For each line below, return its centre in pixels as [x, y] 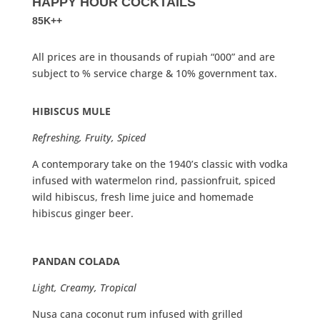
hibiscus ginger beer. [82, 214]
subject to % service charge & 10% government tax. [154, 74]
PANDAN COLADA [80, 261]
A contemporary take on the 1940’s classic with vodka [160, 164]
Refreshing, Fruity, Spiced [89, 138]
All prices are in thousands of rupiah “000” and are [153, 57]
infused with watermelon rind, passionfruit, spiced [154, 181]
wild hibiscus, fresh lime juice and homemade [142, 197]
